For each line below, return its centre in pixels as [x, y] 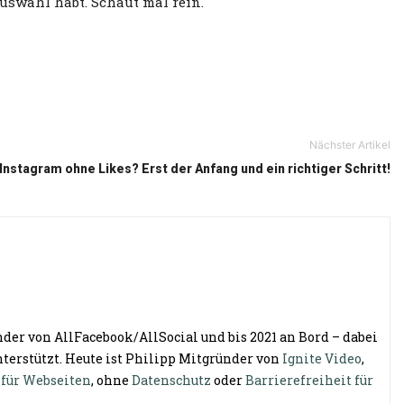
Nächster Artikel [350, 145]
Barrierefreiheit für [309, 380]
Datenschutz [171, 380]
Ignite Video [321, 358]
